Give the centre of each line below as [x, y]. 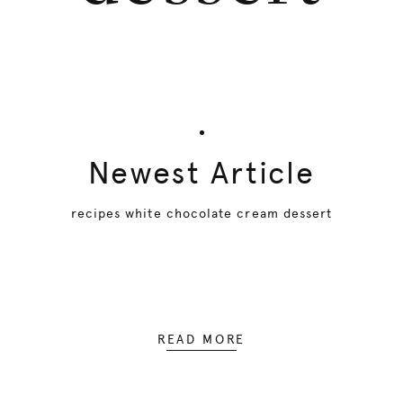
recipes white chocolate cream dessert [201, 213]
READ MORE [201, 339]
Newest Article [201, 173]
